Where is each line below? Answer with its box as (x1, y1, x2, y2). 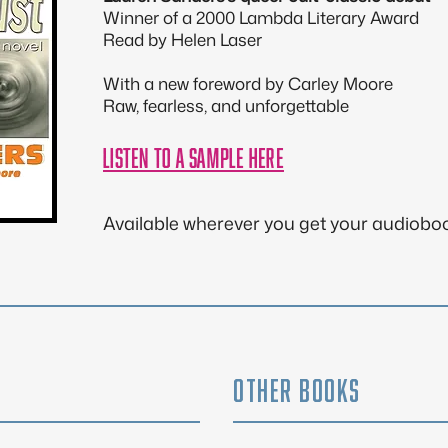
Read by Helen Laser (103, 27, 262, 51)
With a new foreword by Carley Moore (103, 71, 393, 95)
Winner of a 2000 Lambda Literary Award (103, 5, 419, 29)
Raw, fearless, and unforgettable (103, 93, 349, 117)
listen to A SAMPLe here (103, 139, 284, 170)
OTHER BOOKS (233, 368, 361, 404)
